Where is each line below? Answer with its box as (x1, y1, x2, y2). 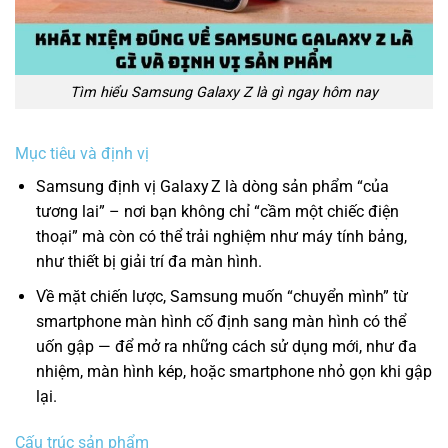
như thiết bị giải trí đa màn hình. (35, 252, 262, 272)
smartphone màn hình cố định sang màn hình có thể (35, 311, 406, 331)
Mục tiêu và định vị (15, 144, 149, 164)
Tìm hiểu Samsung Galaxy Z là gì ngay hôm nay (70, 83, 378, 101)
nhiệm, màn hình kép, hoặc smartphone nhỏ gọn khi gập (35, 361, 432, 381)
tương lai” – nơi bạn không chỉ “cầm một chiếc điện (35, 202, 399, 222)
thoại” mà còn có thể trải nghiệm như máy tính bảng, (35, 227, 407, 247)
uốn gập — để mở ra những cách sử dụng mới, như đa (35, 336, 417, 356)
